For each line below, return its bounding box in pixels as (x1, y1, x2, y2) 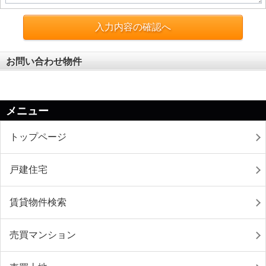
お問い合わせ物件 (6, 56, 82, 66)
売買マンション (9, 230, 76, 240)
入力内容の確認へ (94, 22, 171, 32)
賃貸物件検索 (9, 197, 66, 207)
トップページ (9, 132, 66, 142)
